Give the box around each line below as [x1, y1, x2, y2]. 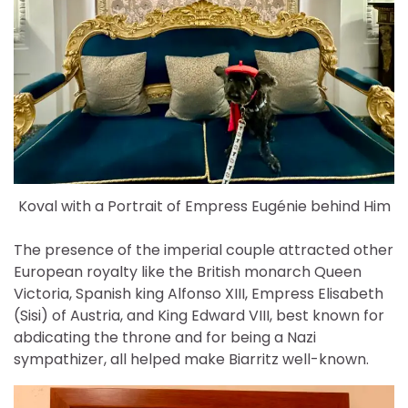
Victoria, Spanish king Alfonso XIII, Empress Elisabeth [14, 282, 383, 304]
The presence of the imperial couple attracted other [14, 239, 393, 260]
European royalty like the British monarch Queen [14, 260, 362, 282]
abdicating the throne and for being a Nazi [14, 326, 316, 348]
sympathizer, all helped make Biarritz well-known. [14, 348, 369, 370]
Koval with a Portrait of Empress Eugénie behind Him [17, 195, 391, 217]
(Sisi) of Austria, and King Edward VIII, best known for [14, 304, 384, 326]
